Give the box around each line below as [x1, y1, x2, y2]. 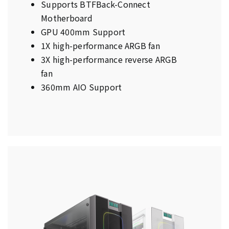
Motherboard [41, 12, 93, 25]
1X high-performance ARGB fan [41, 39, 160, 52]
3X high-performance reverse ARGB [41, 53, 177, 66]
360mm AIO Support [41, 81, 122, 94]
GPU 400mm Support [41, 26, 126, 38]
